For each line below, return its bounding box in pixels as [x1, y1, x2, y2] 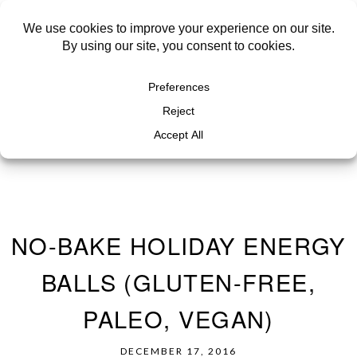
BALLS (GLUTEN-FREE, [41, 265, 316, 298]
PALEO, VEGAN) [83, 302, 274, 335]
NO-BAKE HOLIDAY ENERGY [11, 229, 346, 261]
